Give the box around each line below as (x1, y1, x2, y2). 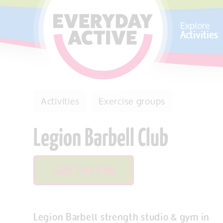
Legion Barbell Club (33, 127, 168, 152)
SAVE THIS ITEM (53, 165, 114, 177)
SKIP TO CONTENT (20, 10, 89, 22)
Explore (180, 16, 210, 35)
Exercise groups (99, 92, 166, 111)
